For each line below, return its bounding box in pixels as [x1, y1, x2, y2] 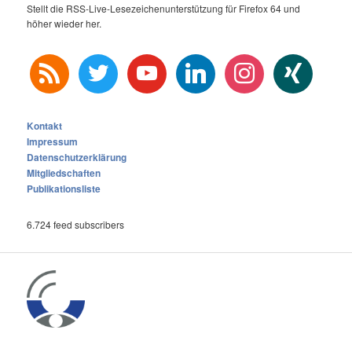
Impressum [27, 134, 79, 148]
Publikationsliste [27, 181, 101, 196]
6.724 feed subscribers [27, 218, 125, 232]
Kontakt [27, 118, 63, 133]
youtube [126, 54, 167, 70]
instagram [224, 54, 273, 70]
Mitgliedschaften [27, 165, 101, 180]
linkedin [175, 54, 215, 70]
